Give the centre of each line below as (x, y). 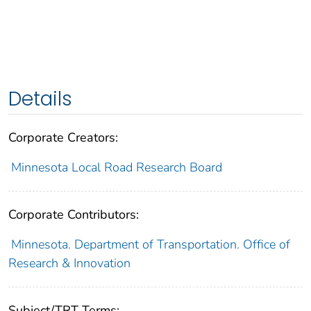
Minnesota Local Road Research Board (116, 168)
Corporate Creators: (63, 138)
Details (40, 99)
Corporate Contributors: (74, 215)
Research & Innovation (69, 263)
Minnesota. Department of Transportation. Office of (150, 245)
